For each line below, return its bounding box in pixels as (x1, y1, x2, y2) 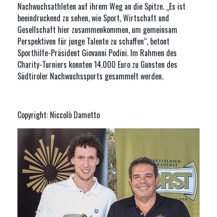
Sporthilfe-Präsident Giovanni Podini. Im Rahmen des (17, 47, 177, 59)
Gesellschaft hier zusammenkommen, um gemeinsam (17, 24, 177, 35)
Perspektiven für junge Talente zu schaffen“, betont (17, 35, 170, 47)
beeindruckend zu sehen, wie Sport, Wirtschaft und (17, 12, 169, 24)
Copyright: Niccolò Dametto (17, 109, 100, 121)
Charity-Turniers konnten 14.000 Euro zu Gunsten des (17, 59, 177, 70)
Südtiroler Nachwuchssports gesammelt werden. (17, 70, 165, 82)
